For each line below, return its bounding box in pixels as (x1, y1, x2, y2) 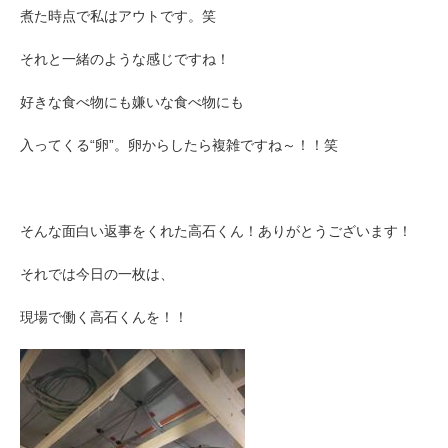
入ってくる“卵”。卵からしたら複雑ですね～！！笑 (20, 137, 338, 153)
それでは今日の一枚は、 (20, 266, 174, 282)
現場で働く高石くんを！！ (20, 309, 188, 325)
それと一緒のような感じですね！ (20, 51, 230, 67)
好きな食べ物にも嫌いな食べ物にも (20, 94, 244, 110)
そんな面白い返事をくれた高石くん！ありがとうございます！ (20, 223, 412, 239)
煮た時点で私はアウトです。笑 (20, 8, 216, 24)
